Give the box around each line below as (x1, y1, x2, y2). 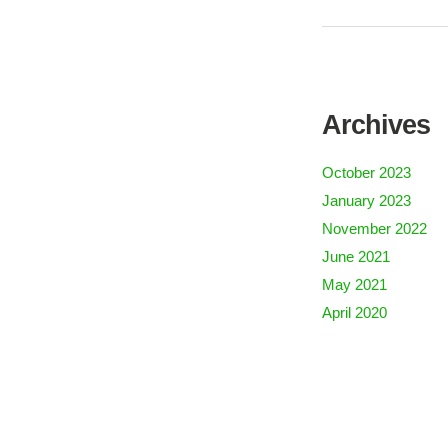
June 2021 (322, 248, 390, 265)
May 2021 (322, 276, 387, 293)
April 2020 (322, 304, 387, 321)
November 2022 (322, 220, 427, 237)
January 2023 (322, 192, 411, 209)
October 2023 (322, 164, 411, 181)
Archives (322, 110, 430, 140)
